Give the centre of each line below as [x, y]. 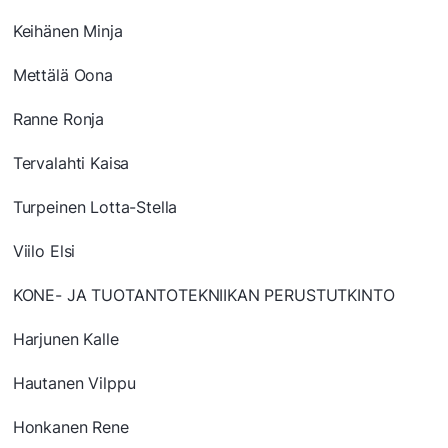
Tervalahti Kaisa [71, 163]
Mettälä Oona [62, 75]
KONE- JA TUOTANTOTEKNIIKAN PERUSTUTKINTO [203, 295]
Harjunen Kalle [65, 339]
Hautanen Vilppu [74, 383]
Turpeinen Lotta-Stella [95, 207]
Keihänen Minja [67, 31]
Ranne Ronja [58, 119]
